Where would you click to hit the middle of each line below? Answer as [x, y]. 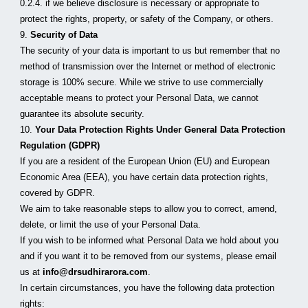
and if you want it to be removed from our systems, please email [148, 256]
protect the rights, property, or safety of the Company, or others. [147, 19]
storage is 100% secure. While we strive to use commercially [142, 82]
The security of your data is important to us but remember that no [150, 51]
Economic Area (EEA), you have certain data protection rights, [144, 177]
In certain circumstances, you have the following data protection [147, 288]
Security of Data [64, 35]
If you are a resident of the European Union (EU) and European [145, 161]
